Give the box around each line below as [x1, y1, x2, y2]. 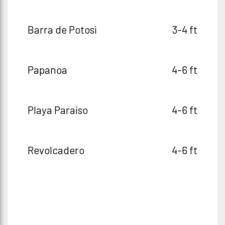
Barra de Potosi [28, 23, 97, 36]
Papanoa [28, 63, 67, 76]
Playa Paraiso [28, 103, 88, 116]
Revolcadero [28, 144, 84, 156]
